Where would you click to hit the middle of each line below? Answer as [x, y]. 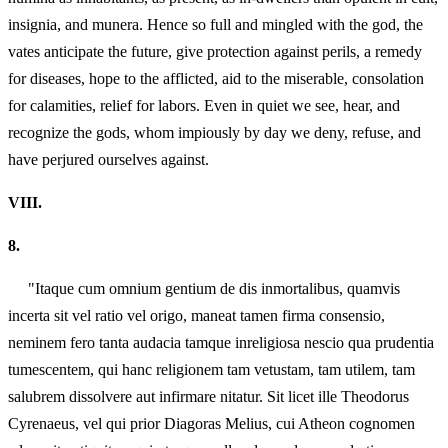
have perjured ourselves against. [108, 159]
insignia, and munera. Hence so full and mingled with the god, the [215, 24]
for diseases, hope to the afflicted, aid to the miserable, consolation [216, 78]
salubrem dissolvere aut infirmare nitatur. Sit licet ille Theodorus [208, 397]
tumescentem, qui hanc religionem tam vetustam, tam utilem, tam [211, 370]
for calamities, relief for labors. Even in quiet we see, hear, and [204, 105]
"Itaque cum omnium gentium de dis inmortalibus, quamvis [204, 289]
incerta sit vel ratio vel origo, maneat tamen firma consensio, [196, 316]
